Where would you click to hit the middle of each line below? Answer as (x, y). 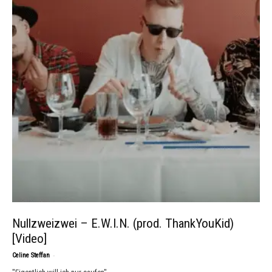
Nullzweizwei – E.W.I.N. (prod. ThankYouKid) (123, 223)
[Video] (29, 239)
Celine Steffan (31, 255)
